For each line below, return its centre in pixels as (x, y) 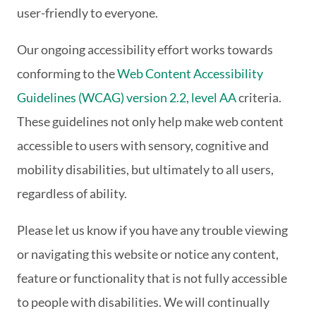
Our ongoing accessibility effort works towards (145, 50)
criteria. (259, 98)
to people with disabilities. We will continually (143, 302)
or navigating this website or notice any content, (148, 254)
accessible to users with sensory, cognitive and (143, 146)
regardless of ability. (72, 194)
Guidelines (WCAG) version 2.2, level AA (127, 98)
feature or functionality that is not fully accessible (152, 278)
